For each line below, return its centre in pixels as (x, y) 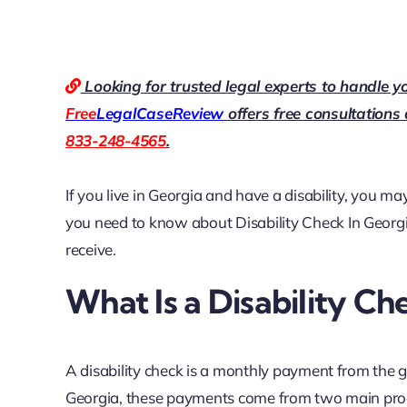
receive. (90, 250)
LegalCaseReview (160, 114)
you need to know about (150, 223)
